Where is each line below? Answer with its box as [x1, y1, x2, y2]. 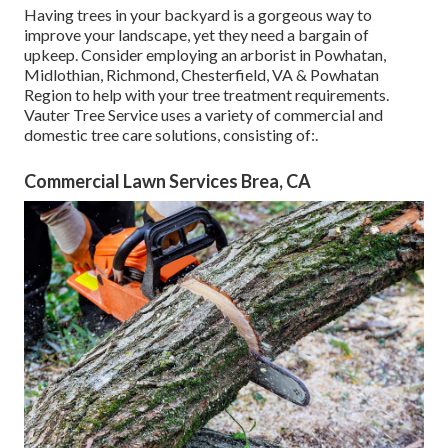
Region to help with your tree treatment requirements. [24, 85, 389, 105]
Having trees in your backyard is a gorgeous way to [24, 5, 372, 25]
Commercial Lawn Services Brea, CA [24, 170, 311, 193]
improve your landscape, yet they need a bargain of [24, 25, 369, 45]
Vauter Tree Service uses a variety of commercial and [24, 105, 383, 125]
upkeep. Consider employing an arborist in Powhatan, [24, 45, 386, 65]
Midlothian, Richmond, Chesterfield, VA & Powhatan [24, 65, 379, 85]
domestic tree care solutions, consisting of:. [24, 125, 318, 145]
